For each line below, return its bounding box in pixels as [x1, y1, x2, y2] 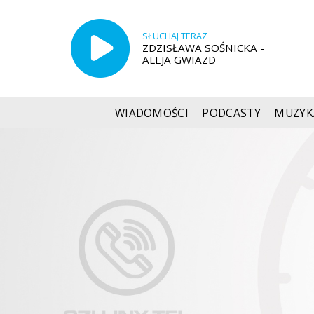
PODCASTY [202, 105, 261, 121]
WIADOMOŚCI [114, 105, 189, 121]
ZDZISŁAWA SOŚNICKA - [142, 40, 264, 55]
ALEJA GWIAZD [142, 52, 216, 67]
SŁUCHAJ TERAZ [142, 29, 207, 42]
